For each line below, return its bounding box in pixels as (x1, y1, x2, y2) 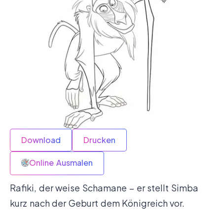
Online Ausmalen (29, 157, 93, 168)
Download (21, 134, 61, 145)
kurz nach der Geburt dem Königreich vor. (10, 197, 185, 209)
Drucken (83, 134, 115, 145)
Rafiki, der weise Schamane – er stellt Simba (10, 182, 198, 193)
